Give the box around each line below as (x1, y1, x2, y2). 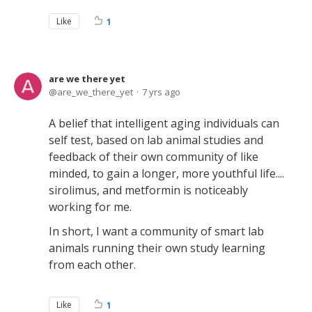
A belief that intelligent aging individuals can (49, 115, 279, 131)
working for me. (49, 198, 132, 214)
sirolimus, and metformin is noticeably (49, 182, 248, 198)
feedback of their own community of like (49, 148, 258, 164)
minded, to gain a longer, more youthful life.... (49, 165, 284, 181)
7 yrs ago (142, 85, 180, 98)
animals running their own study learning (49, 240, 265, 256)
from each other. (49, 256, 136, 272)
